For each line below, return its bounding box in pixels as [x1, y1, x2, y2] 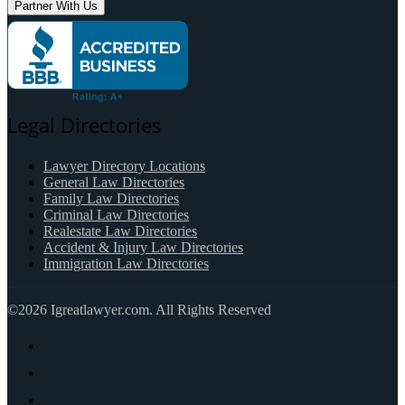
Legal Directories [7, 111, 162, 139]
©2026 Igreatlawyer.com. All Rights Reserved [7, 302, 271, 318]
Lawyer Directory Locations [43, 158, 205, 174]
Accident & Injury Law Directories [43, 240, 243, 256]
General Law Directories [43, 174, 184, 191]
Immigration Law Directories [43, 256, 209, 272]
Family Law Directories [43, 191, 179, 207]
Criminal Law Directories [43, 207, 189, 223]
